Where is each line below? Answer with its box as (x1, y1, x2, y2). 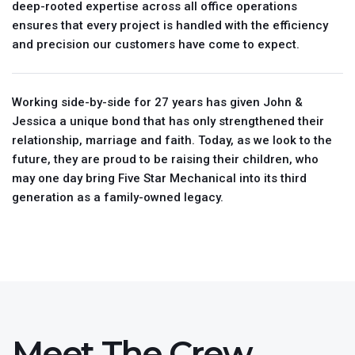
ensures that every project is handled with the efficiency (12, 18, 328, 32)
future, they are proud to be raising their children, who (12, 152, 319, 166)
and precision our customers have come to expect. (12, 37, 300, 52)
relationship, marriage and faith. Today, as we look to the (12, 133, 332, 147)
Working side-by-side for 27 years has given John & (12, 95, 303, 109)
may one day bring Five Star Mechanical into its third (12, 171, 307, 185)
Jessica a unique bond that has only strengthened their (12, 114, 324, 128)
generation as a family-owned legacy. (12, 190, 223, 204)
